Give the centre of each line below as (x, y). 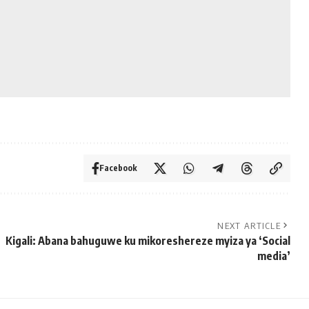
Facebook (119, 168)
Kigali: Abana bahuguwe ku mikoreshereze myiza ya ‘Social (148, 241)
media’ (274, 256)
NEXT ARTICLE (249, 226)
